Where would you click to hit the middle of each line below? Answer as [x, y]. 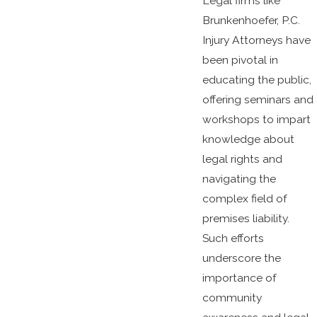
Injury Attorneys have [256, 40]
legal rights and [242, 158]
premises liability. [246, 218]
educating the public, [257, 79]
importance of [239, 277]
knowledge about [248, 139]
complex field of [244, 198]
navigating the [239, 178]
